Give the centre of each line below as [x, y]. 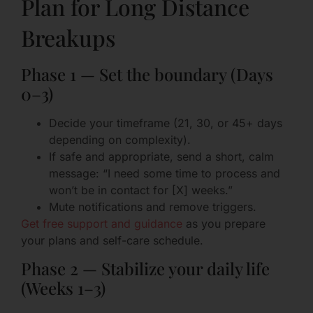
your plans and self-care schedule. [112, 240]
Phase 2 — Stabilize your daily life [145, 269]
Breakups [68, 37]
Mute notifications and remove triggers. [153, 207]
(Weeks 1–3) [63, 288]
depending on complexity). [120, 140]
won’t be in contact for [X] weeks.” [141, 190]
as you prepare [224, 224]
